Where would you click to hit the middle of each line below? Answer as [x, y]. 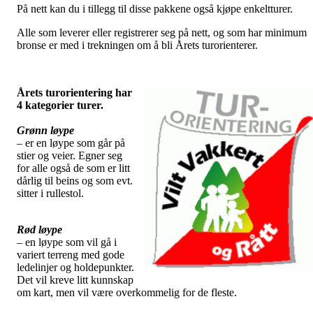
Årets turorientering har [74, 92]
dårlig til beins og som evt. [75, 180]
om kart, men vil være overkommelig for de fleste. [127, 292]
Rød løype [39, 229]
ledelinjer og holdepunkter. [75, 267]
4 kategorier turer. [60, 105]
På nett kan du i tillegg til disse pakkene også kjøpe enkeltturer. [155, 8]
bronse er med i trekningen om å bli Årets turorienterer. [137, 45]
